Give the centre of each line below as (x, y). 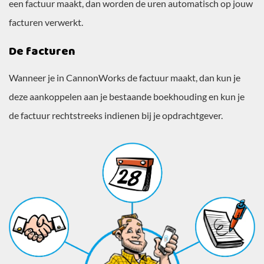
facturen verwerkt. (46, 22)
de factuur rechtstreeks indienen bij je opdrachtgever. (117, 115)
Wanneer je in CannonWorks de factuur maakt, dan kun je (125, 78)
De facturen (42, 52)
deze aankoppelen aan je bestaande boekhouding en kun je (127, 97)
